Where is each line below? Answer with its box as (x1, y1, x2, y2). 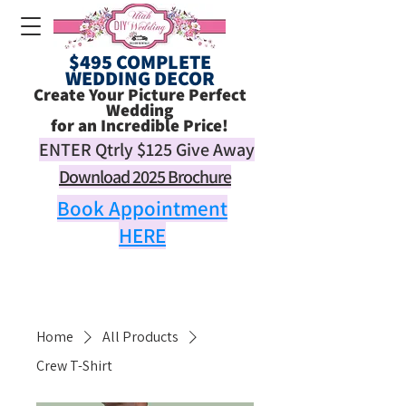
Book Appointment (57, 195, 227, 222)
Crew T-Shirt (36, 356, 112, 375)
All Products (102, 327, 179, 346)
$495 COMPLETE (68, 49, 211, 74)
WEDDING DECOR (64, 65, 215, 91)
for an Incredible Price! (51, 114, 228, 136)
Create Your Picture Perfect (33, 83, 246, 105)
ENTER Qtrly (39, 138, 137, 161)
